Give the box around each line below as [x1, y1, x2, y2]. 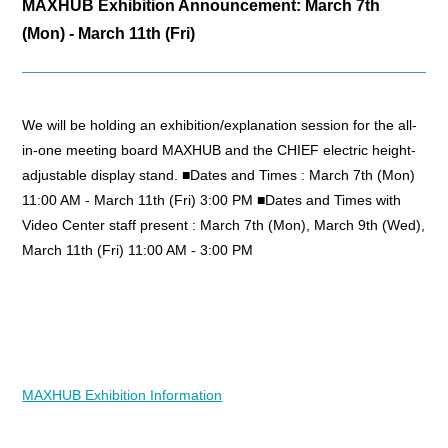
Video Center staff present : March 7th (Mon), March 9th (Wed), [22, 218, 426, 233]
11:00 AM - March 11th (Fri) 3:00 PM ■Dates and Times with [22, 193, 402, 208]
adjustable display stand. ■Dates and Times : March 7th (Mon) [22, 168, 416, 183]
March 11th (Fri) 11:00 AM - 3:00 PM [22, 243, 254, 258]
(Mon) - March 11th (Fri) [22, 25, 196, 42]
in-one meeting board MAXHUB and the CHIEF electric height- [22, 143, 417, 158]
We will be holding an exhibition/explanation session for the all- [22, 118, 418, 133]
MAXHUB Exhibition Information [22, 388, 223, 403]
